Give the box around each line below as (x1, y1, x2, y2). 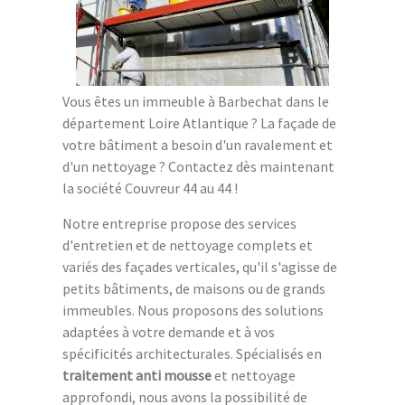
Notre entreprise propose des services (62, 214, 297, 233)
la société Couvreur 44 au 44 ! (62, 179, 238, 198)
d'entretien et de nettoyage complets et (62, 236, 313, 255)
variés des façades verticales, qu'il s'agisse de (62, 258, 337, 277)
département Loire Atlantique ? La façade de (62, 114, 336, 133)
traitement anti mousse (62, 366, 212, 385)
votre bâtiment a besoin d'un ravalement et (62, 136, 333, 155)
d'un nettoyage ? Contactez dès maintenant (62, 157, 334, 176)
